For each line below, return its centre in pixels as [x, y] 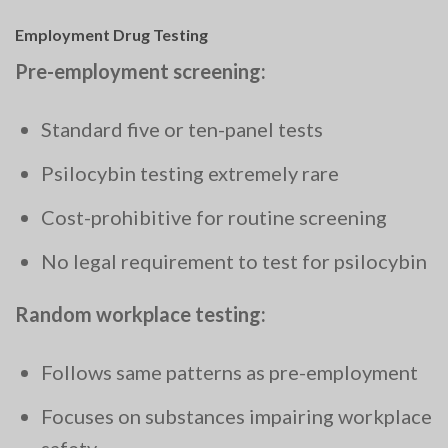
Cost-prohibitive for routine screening [214, 217]
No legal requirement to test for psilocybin [234, 261]
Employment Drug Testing [111, 35]
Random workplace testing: [140, 314]
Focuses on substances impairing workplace [236, 416]
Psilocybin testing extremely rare [190, 173]
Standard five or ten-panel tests [182, 129]
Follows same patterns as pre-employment [229, 372]
